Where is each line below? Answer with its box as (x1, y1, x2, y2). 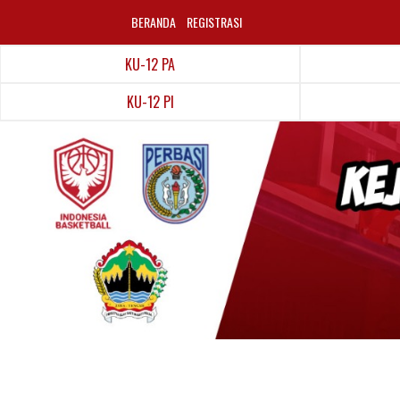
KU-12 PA (125, 54, 175, 75)
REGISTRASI (187, 12, 242, 31)
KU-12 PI (126, 91, 174, 112)
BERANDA (131, 12, 176, 31)
